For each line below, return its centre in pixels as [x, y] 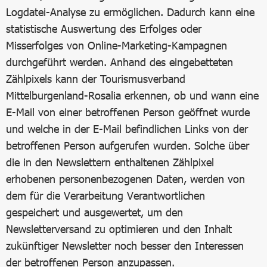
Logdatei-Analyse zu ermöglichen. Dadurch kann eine [130, 12]
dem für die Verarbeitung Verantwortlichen [105, 195]
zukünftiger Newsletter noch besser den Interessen [125, 246]
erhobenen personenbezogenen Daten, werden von [125, 179]
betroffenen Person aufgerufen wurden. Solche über [128, 145]
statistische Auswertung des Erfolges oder [104, 29]
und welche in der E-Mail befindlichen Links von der [127, 129]
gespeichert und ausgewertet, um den [94, 212]
